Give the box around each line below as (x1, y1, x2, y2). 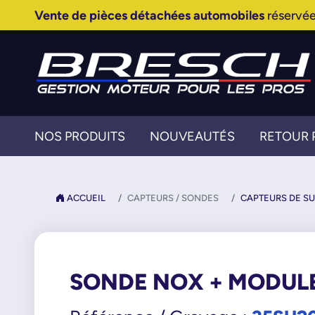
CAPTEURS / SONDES (127, 193, 219, 203)
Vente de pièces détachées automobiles (34, 8, 264, 22)
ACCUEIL (64, 193, 105, 203)
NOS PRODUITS (34, 129, 125, 143)
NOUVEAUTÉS (149, 129, 235, 143)
